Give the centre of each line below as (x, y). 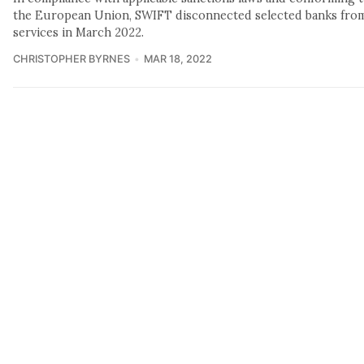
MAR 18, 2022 (178, 58)
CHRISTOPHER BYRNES (71, 58)
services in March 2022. (78, 32)
